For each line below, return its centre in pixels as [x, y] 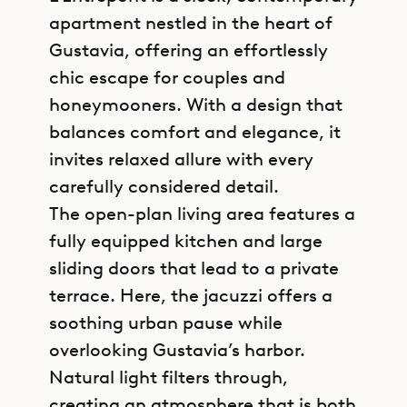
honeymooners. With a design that [196, 104]
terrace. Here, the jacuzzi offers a [191, 295]
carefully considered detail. [164, 186]
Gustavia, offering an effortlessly [189, 50]
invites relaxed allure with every [181, 159]
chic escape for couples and [167, 77]
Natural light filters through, [169, 377]
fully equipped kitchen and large [186, 241]
